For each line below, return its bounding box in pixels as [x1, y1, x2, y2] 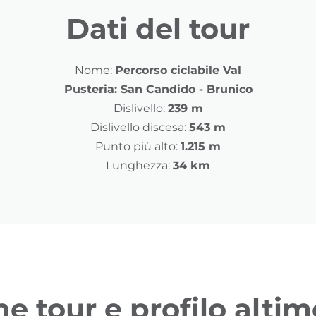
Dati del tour [66, 11, 250, 47]
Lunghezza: [106, 159, 170, 173]
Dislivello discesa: [90, 121, 186, 135]
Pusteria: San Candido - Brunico [63, 83, 253, 97]
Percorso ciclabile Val [115, 63, 241, 78]
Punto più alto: [95, 140, 178, 154]
